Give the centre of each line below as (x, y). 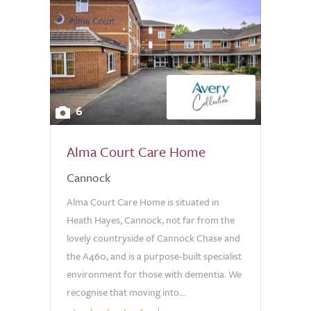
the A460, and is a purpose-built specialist (154, 256)
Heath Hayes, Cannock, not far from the (151, 220)
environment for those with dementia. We (154, 274)
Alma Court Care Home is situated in (143, 202)
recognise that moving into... (126, 292)
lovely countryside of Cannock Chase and (153, 238)
